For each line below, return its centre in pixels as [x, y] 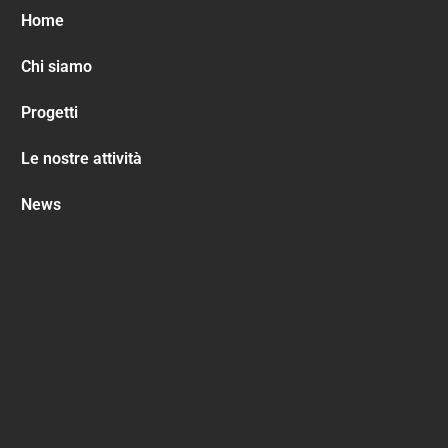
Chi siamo [56, 67]
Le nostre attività [81, 159]
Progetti [49, 113]
